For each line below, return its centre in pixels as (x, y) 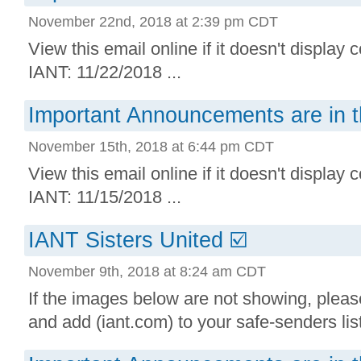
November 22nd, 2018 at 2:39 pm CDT (153, 21)
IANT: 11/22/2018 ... (105, 72)
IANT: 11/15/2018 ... (105, 197)
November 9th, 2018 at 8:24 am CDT (147, 271)
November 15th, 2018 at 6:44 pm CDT (151, 146)
